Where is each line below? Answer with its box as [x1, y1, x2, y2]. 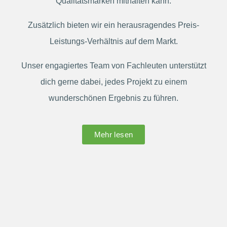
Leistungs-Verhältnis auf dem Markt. [49, 37, 178, 46]
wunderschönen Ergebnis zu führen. [49, 94, 178, 102]
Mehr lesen [94, 130, 133, 139]
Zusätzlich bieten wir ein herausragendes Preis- [28, 21, 199, 29]
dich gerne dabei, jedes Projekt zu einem [40, 78, 187, 86]
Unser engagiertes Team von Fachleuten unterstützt [21, 61, 206, 70]
